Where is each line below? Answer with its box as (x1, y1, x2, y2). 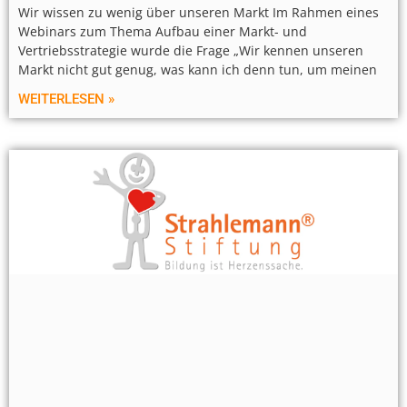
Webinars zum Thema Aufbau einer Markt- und (18, 23, 307, 41)
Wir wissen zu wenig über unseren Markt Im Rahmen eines (18, 4, 379, 22)
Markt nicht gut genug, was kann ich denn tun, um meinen (18, 61, 377, 79)
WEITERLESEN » (18, 91, 114, 108)
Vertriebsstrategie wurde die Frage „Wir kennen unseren (18, 42, 363, 60)
